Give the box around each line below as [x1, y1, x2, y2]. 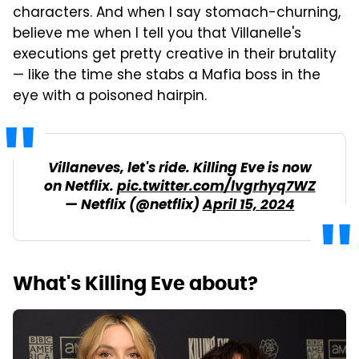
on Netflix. [43, 175, 117, 200]
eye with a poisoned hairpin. [13, 86, 207, 109]
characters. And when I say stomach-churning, [13, 2, 341, 26]
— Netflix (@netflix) [64, 194, 203, 218]
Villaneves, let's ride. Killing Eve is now [47, 157, 312, 181]
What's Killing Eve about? [13, 271, 258, 296]
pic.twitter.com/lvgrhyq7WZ [116, 175, 316, 200]
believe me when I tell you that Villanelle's [13, 23, 301, 46]
